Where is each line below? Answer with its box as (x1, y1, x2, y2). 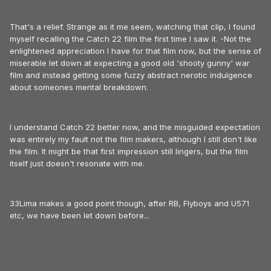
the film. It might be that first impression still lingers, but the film (10, 146, 248, 156)
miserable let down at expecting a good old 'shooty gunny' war (10, 57, 250, 68)
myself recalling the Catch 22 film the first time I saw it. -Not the (10, 33, 251, 44)
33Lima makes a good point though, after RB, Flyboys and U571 (10, 198, 249, 208)
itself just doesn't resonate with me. (10, 158, 145, 168)
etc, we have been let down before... (10, 210, 149, 220)
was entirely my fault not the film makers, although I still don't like (10, 134, 257, 144)
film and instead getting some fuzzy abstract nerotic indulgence (10, 70, 252, 80)
